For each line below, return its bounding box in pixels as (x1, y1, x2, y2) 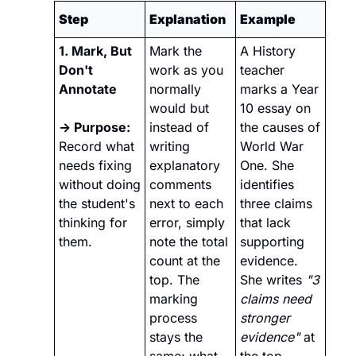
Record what (59, 138, 134, 155)
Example (240, 11, 296, 28)
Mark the (149, 43, 202, 60)
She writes (240, 272, 306, 288)
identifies (240, 176, 294, 193)
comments (149, 176, 211, 193)
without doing (59, 176, 141, 193)
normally (149, 81, 201, 98)
